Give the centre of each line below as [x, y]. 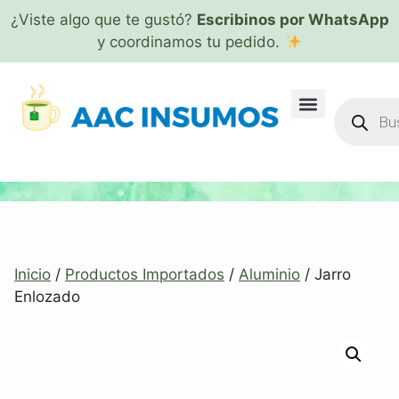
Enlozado [47, 297]
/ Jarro [326, 274]
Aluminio [269, 274]
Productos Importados [145, 274]
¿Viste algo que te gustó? [103, 20]
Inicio [33, 274]
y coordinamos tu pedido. [191, 42]
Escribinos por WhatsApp [293, 20]
